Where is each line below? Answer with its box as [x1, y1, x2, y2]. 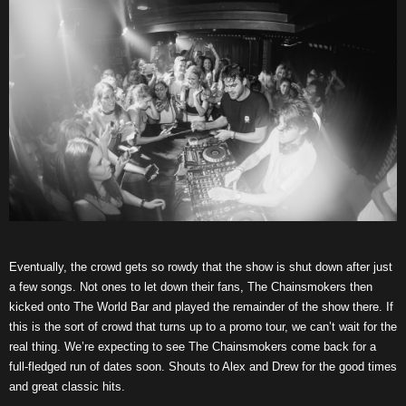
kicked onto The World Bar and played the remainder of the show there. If [9, 300, 393, 314]
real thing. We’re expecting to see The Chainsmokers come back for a [9, 340, 376, 354]
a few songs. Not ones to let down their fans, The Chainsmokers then [9, 280, 372, 295]
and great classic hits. [9, 380, 125, 394]
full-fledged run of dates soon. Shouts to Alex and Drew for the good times [9, 360, 397, 374]
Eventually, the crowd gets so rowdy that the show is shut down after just [9, 260, 392, 275]
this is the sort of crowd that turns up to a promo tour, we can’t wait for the [9, 320, 397, 334]
